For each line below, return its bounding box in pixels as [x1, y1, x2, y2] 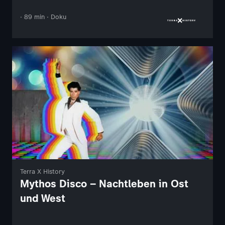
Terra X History [20, 167, 65, 175]
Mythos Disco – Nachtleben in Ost [20, 177, 188, 190]
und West [20, 191, 65, 204]
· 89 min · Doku [20, 13, 66, 21]
